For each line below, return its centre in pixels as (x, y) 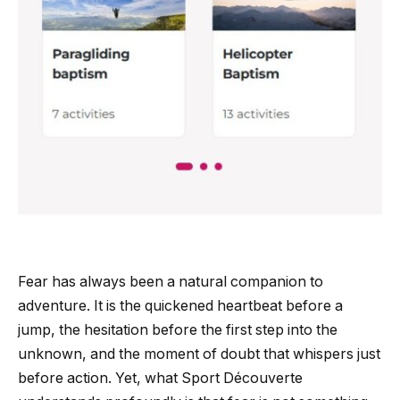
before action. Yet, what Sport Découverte (160, 378)
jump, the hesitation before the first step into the (178, 329)
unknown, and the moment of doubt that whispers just (199, 354)
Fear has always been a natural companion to (171, 281)
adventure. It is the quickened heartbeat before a (180, 305)
